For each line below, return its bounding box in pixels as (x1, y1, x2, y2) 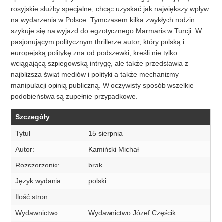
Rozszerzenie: (15, 161, 60, 169)
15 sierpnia (88, 129, 123, 138)
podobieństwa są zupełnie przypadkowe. (11, 92, 138, 101)
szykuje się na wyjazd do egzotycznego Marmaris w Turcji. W (11, 27, 202, 35)
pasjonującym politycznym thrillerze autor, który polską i (11, 38, 185, 46)
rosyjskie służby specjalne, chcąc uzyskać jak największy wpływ (11, 5, 209, 13)
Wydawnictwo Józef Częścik (88, 209, 176, 217)
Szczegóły (15, 113, 50, 121)
